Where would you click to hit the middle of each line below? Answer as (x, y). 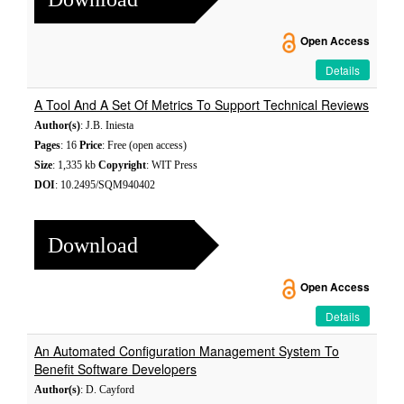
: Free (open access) (144, 145)
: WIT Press (172, 165)
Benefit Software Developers (115, 369)
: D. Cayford (107, 390)
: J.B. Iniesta (107, 125)
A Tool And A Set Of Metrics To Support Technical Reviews (202, 105)
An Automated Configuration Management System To (187, 351)
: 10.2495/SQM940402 (105, 185)
